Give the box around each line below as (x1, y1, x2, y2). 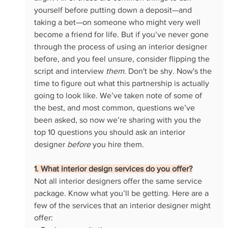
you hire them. (92, 139, 146, 149)
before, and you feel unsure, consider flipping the (34, 54, 212, 63)
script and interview (34, 66, 106, 75)
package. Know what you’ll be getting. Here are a (34, 188, 211, 197)
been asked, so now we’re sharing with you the (34, 115, 203, 124)
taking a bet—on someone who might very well (34, 17, 203, 26)
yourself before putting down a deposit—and (34, 5, 194, 14)
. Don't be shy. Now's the (124, 66, 214, 75)
